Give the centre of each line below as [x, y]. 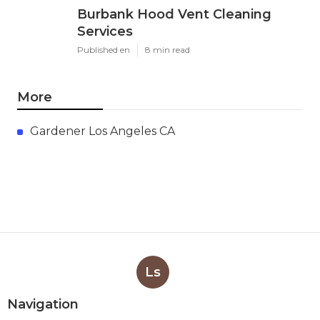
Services [105, 32]
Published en [104, 50]
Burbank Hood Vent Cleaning [174, 15]
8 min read [167, 50]
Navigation [43, 305]
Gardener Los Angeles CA [102, 131]
